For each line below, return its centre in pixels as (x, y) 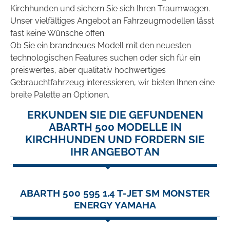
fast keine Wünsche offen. (58, 33)
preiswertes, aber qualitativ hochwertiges (88, 70)
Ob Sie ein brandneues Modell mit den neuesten (101, 46)
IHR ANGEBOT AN (115, 152)
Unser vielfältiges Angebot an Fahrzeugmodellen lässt (112, 21)
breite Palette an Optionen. (60, 95)
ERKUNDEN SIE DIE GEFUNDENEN (115, 115)
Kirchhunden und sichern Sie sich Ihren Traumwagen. (110, 9)
